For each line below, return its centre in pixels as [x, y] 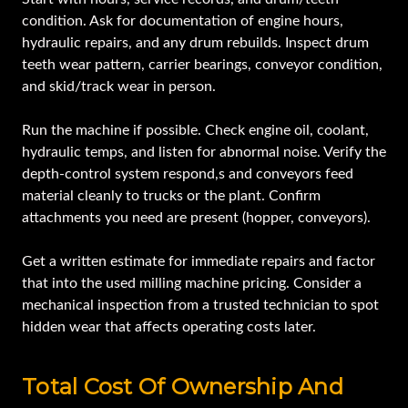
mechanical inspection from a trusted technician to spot [200, 306]
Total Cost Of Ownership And [183, 387]
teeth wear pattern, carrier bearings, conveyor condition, [202, 65]
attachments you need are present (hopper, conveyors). [196, 218]
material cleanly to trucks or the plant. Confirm [171, 196]
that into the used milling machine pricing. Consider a [192, 284]
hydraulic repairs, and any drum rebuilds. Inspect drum [195, 43]
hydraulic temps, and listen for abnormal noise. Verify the [204, 153]
